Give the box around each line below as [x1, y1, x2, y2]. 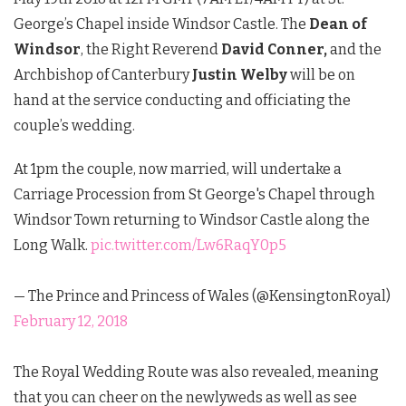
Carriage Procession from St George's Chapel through [14, 185, 375, 203]
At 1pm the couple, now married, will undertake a [14, 159, 342, 178]
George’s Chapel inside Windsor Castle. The [14, 14, 309, 33]
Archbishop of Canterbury [14, 65, 192, 83]
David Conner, [221, 40, 327, 58]
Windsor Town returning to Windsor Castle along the [14, 210, 370, 228]
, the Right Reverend [81, 40, 221, 58]
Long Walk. [14, 236, 91, 254]
